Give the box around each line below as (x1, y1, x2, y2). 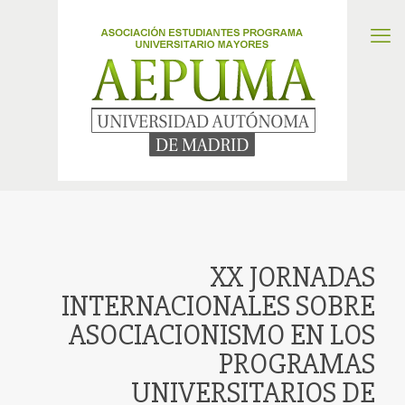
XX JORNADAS (211, 259, 375, 295)
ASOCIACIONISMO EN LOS (69, 317, 375, 353)
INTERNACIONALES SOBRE (61, 288, 375, 324)
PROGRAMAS (219, 346, 375, 381)
